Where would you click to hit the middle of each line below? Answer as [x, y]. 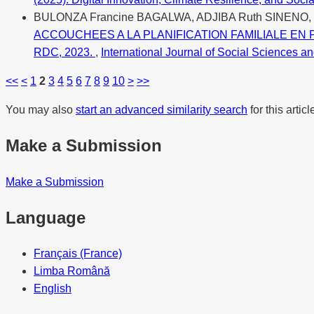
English [53, 289]
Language [46, 217]
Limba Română [72, 271]
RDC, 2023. [64, 52]
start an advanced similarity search [162, 109]
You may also [41, 109]
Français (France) [78, 254]
